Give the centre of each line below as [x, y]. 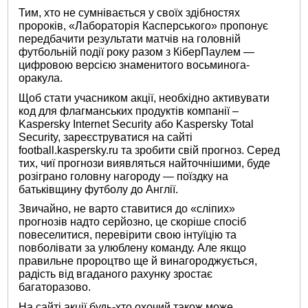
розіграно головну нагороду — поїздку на [124, 176]
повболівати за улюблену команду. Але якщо [133, 248]
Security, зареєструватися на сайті [106, 137]
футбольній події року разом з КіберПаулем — [137, 52]
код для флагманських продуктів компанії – [129, 111]
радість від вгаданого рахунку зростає [116, 274]
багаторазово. [55, 287]
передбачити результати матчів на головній [130, 39]
